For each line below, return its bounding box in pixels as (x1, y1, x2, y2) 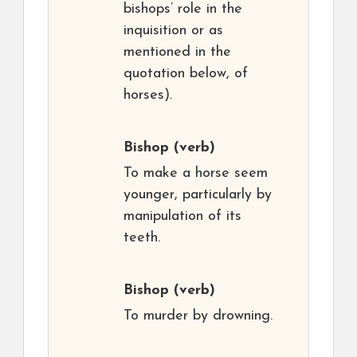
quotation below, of (124, 66, 248, 82)
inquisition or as (124, 23, 223, 39)
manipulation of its (124, 209, 241, 225)
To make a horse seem (124, 166, 268, 182)
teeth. (124, 230, 160, 246)
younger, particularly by (124, 187, 272, 203)
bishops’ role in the (124, 2, 242, 18)
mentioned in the (124, 45, 231, 61)
